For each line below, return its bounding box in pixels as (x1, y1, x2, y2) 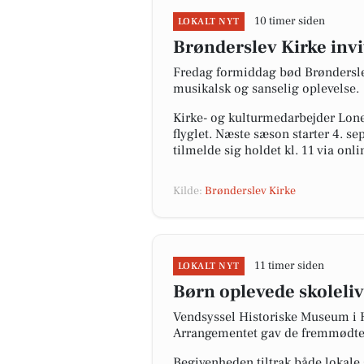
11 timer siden (253, 258, 324, 273)
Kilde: (173, 184, 205, 198)
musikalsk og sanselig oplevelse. (173, 80, 359, 97)
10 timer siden (253, 14, 325, 28)
